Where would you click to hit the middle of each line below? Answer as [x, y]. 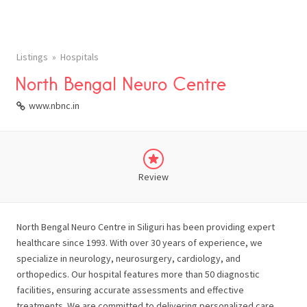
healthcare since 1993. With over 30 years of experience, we [139, 243]
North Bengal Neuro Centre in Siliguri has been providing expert [146, 227]
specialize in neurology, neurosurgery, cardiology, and [128, 258]
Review [153, 177]
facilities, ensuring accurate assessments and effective [130, 290]
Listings [32, 57]
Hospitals [79, 57]
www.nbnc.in [54, 106]
